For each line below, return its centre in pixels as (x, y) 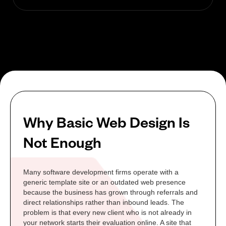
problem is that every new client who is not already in (107, 213)
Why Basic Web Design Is (106, 122)
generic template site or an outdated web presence (104, 182)
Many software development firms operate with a (101, 172)
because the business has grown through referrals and (110, 192)
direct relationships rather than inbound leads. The (104, 203)
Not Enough (62, 142)
